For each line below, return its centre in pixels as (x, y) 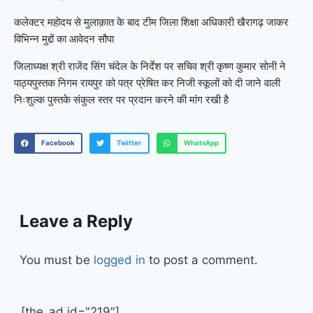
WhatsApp (201, 143)
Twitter (129, 143)
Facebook (58, 143)
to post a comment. (202, 260)
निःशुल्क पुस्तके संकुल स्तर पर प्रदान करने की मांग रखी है (121, 100)
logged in (119, 260)
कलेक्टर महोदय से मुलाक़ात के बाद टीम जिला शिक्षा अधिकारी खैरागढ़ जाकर (151, 22)
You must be (57, 260)
